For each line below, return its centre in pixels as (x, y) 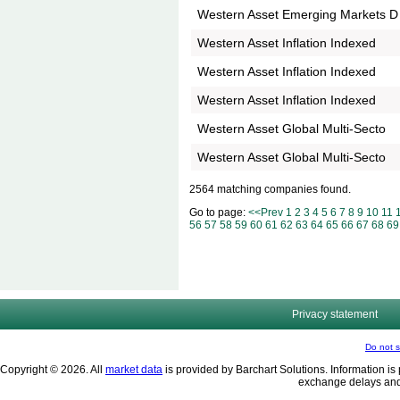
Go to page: (219, 212)
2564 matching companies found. (270, 189)
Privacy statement (334, 314)
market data (134, 370)
